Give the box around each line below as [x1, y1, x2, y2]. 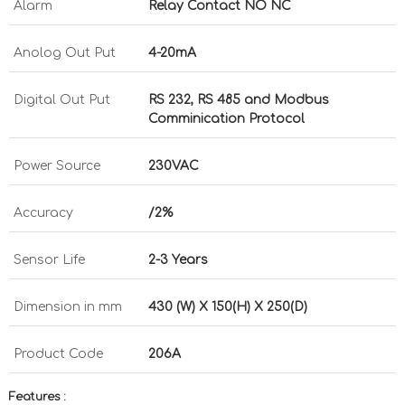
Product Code [14, 347, 103, 361]
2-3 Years [148, 253, 208, 267]
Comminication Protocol [148, 112, 305, 126]
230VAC [148, 159, 199, 173]
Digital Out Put [14, 93, 110, 107]
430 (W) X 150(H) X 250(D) [148, 300, 307, 314]
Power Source [14, 159, 100, 173]
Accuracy [14, 206, 73, 220]
